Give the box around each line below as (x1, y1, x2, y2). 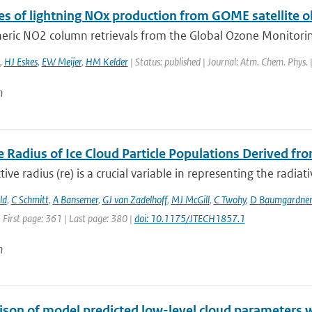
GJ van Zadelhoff (102, 193, 167, 206)
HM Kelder (85, 55, 128, 68)
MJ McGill (171, 193, 210, 206)
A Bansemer (52, 193, 98, 206)
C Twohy (213, 193, 246, 206)
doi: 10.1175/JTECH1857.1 (134, 212, 245, 225)
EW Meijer (41, 55, 81, 68)
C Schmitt (10, 193, 49, 206)
